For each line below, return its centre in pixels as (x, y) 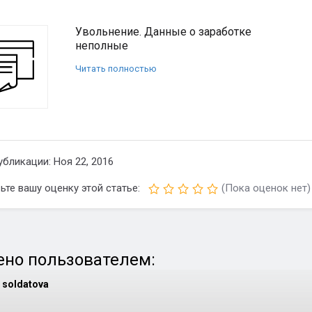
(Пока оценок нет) (266, 188)
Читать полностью (116, 69)
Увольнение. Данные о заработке (163, 32)
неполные (102, 46)
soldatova (25, 284)
